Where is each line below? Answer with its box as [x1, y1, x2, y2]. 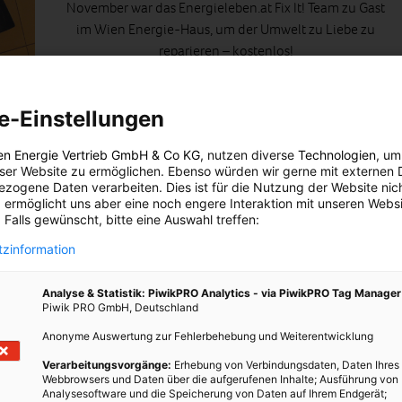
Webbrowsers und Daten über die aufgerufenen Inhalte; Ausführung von [42, 372, 398, 386]
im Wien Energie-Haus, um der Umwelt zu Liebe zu [76, 19, 375, 39]
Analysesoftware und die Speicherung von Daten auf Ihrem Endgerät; [42, 387, 387, 400]
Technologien [298, 147, 376, 162]
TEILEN [176, 136, 219, 154]
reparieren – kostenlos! [158, 40, 293, 60]
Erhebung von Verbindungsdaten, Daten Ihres [171, 358, 399, 371]
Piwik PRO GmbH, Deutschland [42, 301, 198, 314]
